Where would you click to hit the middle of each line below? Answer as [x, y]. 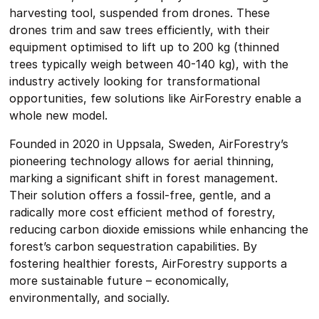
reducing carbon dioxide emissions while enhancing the [159, 230]
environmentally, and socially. [90, 298]
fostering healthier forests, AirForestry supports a [148, 264]
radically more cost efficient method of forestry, [143, 213]
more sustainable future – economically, [120, 281]
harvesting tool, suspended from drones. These [140, 13]
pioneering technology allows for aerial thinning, [142, 161]
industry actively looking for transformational [135, 82]
